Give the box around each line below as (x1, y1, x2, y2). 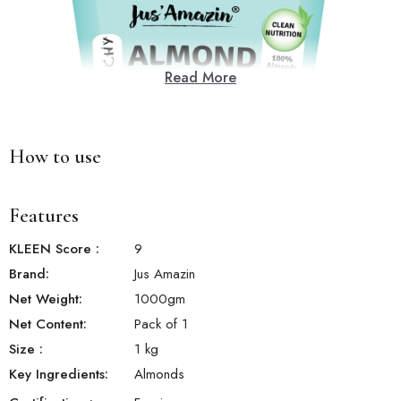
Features (9, 204, 79, 228)
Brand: (9, 264, 49, 285)
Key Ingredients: (9, 364, 108, 385)
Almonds (134, 364, 184, 385)
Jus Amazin (134, 264, 195, 285)
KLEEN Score (9, 239, 96, 260)
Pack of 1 (134, 314, 188, 335)
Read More (165, 67, 236, 89)
